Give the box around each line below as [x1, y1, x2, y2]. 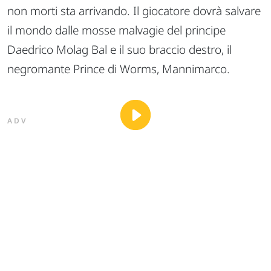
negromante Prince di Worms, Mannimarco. [7, 60, 230, 77]
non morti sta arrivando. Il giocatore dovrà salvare [7, 2, 261, 19]
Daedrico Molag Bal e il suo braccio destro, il [7, 41, 232, 57]
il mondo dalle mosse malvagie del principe [7, 22, 226, 38]
